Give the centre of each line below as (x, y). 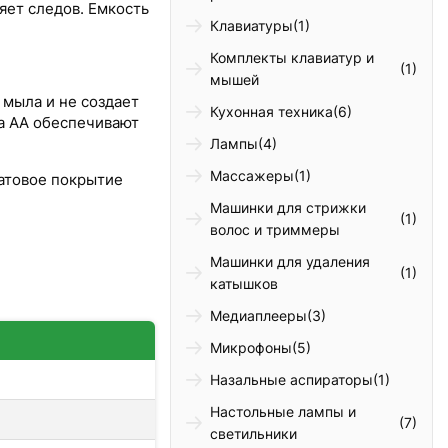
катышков (244, 284)
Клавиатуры (252, 26)
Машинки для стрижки (288, 208)
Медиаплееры (259, 316)
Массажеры (252, 176)
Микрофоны (251, 348)
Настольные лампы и (283, 412)
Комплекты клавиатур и (292, 58)
